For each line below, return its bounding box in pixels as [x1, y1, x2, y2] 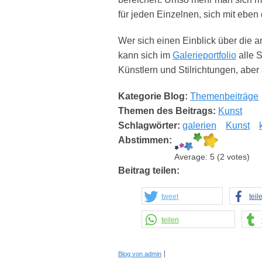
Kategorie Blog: [118, 91, 190, 102]
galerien [182, 120, 216, 131]
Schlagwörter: [118, 120, 182, 131]
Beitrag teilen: [118, 166, 182, 176]
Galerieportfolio [173, 50, 236, 61]
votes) [225, 153, 250, 162]
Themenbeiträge [190, 91, 258, 102]
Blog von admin [118, 250, 161, 258]
